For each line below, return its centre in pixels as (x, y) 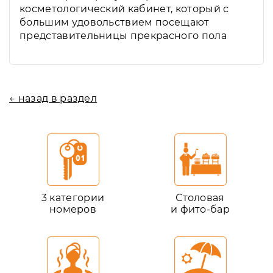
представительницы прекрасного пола (123, 36)
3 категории (73, 198)
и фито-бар (200, 209)
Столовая (200, 198)
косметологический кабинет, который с (124, 9)
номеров (73, 209)
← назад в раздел (53, 98)
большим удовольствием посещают (115, 22)
